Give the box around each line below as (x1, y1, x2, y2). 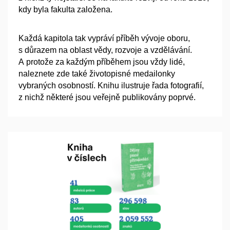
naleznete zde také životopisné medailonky (18, 69, 175, 79)
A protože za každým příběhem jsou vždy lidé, (18, 57, 185, 67)
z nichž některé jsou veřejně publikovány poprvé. (18, 93, 196, 102)
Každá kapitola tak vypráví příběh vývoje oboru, (18, 34, 190, 43)
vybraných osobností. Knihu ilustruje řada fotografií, (18, 81, 204, 90)
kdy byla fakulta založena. (18, 5, 112, 14)
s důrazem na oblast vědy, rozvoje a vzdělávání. (18, 46, 192, 55)
